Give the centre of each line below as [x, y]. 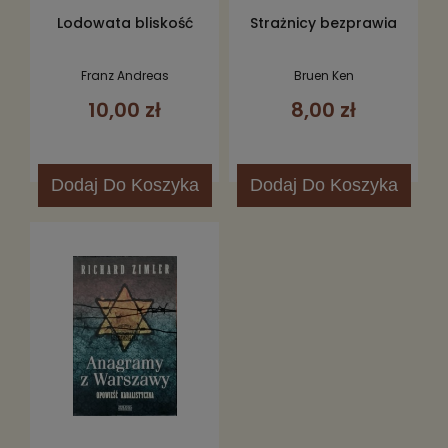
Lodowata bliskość [124, 22]
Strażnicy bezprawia [323, 22]
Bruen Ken [323, 75]
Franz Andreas [124, 75]
